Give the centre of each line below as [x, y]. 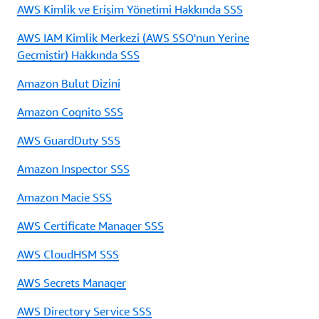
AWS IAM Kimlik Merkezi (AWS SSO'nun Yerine [133, 37]
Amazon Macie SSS [64, 197]
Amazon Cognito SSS [70, 111]
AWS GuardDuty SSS [69, 140]
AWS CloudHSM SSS [68, 254]
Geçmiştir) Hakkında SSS [78, 54]
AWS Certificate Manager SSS [90, 225]
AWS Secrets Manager [72, 282]
